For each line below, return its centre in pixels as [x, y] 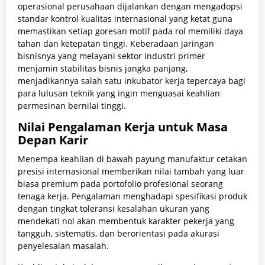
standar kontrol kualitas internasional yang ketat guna [125, 19]
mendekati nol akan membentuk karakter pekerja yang [126, 221]
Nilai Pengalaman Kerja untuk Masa [123, 127]
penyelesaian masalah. [63, 246]
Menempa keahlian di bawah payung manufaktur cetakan [132, 159]
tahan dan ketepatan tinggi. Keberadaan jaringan [116, 44]
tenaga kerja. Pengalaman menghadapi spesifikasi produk [132, 196]
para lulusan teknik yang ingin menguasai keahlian [119, 93]
